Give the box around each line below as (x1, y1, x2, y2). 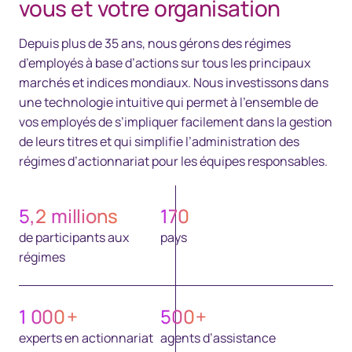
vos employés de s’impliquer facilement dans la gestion (19, 113, 332, 130)
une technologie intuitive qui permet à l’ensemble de (19, 93, 318, 111)
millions (47, 203, 119, 229)
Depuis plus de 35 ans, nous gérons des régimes (19, 35, 291, 52)
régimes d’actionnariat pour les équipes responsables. (19, 152, 328, 170)
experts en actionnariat (19, 329, 153, 346)
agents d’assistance (160, 329, 276, 346)
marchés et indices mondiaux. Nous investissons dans (19, 74, 328, 91)
